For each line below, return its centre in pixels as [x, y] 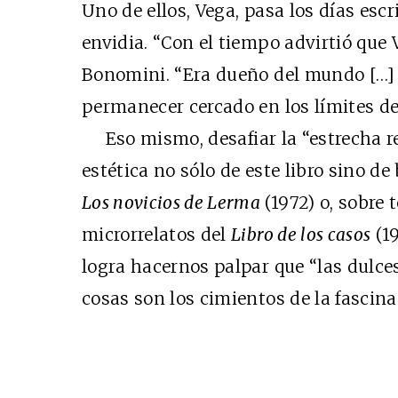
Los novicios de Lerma [173, 203]
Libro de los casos [301, 235]
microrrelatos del [157, 235]
